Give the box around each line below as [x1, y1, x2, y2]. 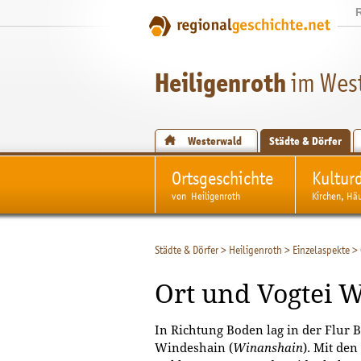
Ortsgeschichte [172, 167, 273, 189]
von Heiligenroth [172, 189, 240, 203]
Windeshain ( [155, 340, 233, 355]
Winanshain [233, 340, 303, 355]
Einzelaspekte [292, 242, 350, 257]
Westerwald [187, 134, 242, 148]
